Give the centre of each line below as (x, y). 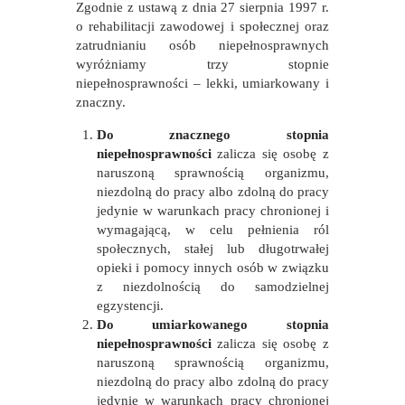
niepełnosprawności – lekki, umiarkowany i (202, 83)
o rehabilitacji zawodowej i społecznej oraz (202, 26)
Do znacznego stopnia (212, 134)
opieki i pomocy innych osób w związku (212, 267)
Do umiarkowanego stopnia (212, 324)
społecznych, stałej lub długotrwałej (212, 248)
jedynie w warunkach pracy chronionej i (212, 210)
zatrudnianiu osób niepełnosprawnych (202, 45)
